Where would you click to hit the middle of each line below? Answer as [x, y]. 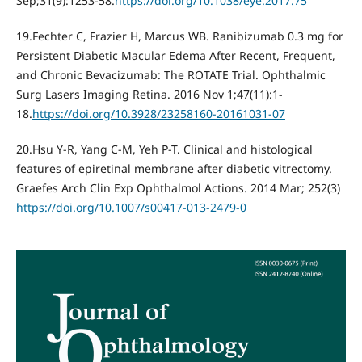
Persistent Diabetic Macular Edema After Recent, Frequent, [175, 56]
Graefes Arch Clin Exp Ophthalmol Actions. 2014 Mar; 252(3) [178, 188]
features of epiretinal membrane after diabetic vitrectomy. [174, 169]
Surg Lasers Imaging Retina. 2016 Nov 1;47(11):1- [149, 95]
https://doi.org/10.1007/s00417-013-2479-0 [131, 208]
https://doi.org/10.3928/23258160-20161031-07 [158, 114]
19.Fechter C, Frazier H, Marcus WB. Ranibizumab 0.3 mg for [179, 36]
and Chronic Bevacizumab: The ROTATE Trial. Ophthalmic [170, 75]
